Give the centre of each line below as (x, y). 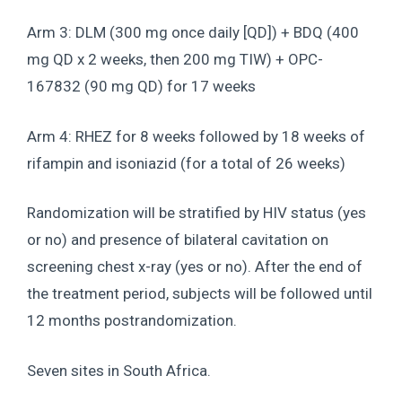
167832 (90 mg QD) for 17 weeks (141, 87)
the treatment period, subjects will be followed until (200, 294)
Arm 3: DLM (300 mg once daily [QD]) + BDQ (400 (193, 33)
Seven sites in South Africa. (119, 370)
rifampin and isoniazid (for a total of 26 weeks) (186, 163)
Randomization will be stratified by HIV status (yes (197, 213)
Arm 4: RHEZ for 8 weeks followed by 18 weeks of (196, 136)
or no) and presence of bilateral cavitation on (178, 240)
